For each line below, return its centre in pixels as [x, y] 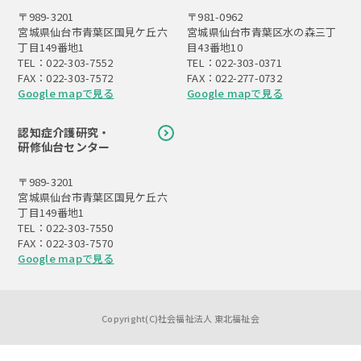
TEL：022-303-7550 [66, 228]
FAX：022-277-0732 [234, 78]
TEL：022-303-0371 [234, 63]
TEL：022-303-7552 [66, 63]
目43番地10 [215, 48]
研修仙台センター [64, 147]
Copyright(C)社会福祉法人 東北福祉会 [180, 319]
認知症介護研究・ [64, 133]
